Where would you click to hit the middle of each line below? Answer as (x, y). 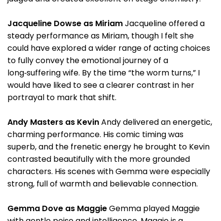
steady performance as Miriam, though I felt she (101, 36)
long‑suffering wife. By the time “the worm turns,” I (104, 73)
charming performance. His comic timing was (95, 134)
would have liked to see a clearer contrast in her (101, 85)
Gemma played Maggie (153, 208)
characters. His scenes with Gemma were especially (109, 171)
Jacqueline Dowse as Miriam (65, 23)
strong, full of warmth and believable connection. (103, 184)
